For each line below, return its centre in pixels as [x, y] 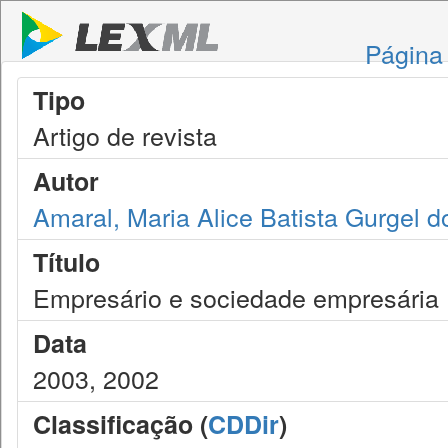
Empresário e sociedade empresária [236, 297]
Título [66, 262]
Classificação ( [120, 424]
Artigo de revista [125, 135]
